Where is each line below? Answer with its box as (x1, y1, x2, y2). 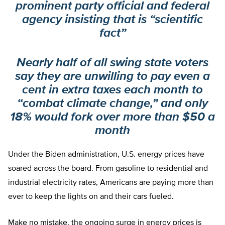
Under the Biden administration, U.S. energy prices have (8, 151, 204, 159)
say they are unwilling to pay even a (15, 70, 210, 82)
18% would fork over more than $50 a (10, 111, 215, 123)
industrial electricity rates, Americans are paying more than (8, 179, 213, 187)
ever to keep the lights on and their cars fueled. (8, 193, 174, 201)
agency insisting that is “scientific (22, 14, 203, 26)
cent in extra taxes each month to (22, 84, 203, 96)
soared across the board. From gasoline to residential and (8, 165, 208, 173)
